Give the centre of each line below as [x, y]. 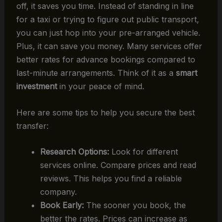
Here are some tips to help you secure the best [105, 112]
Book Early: [62, 205]
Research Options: [74, 152]
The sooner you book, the [135, 205]
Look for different [143, 152]
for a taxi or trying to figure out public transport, [108, 19]
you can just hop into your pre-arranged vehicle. [108, 32]
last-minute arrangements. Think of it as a [96, 73]
